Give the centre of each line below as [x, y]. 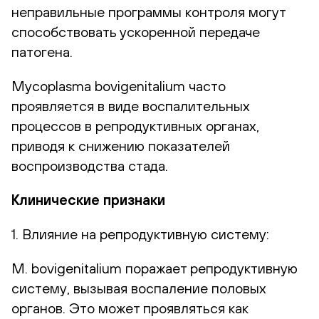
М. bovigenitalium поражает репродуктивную [155, 268]
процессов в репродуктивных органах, [135, 125]
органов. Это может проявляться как [130, 308]
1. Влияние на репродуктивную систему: [140, 234]
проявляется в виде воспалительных [131, 105]
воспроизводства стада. [90, 165]
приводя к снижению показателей [121, 145]
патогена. [42, 51]
